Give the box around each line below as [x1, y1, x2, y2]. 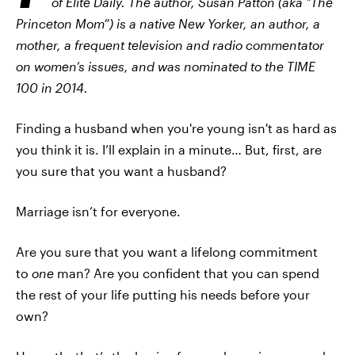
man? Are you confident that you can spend [54, 265, 319, 281]
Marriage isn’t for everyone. [16, 204, 181, 219]
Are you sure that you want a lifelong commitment [16, 244, 318, 259]
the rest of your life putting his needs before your [16, 287, 310, 302]
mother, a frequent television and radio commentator [16, 37, 324, 52]
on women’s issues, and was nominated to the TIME [16, 59, 315, 74]
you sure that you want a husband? [16, 163, 227, 178]
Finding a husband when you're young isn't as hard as [16, 120, 337, 136]
